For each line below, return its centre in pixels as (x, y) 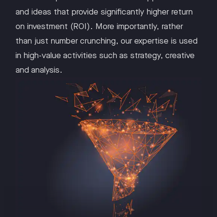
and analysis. (39, 70)
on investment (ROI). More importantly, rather (99, 27)
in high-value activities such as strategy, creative (105, 56)
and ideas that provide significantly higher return (104, 12)
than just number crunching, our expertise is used (107, 41)
